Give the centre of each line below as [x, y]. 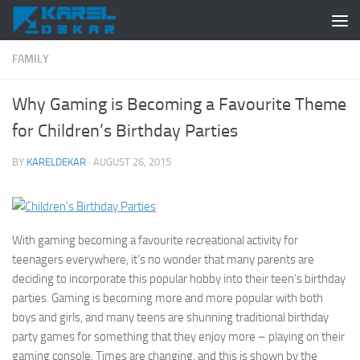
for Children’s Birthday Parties [125, 131]
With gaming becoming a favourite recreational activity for [155, 240]
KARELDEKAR [56, 162]
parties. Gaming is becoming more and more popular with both [168, 298]
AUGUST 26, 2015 [132, 162]
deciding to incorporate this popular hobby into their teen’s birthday [179, 279]
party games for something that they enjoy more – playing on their [178, 337]
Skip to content [64, 23]
